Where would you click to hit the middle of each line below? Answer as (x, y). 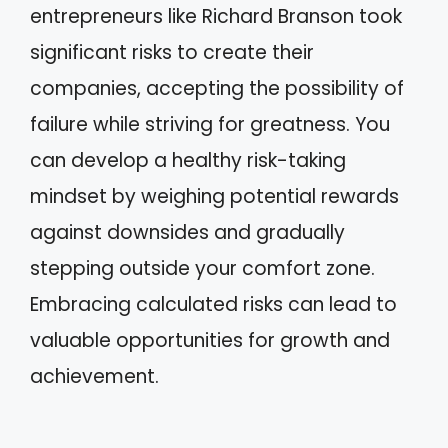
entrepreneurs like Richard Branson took (216, 16)
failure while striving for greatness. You (210, 124)
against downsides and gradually (187, 232)
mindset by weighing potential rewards (214, 196)
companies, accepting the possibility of (217, 88)
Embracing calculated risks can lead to (213, 304)
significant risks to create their (172, 52)
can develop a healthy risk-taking (188, 160)
